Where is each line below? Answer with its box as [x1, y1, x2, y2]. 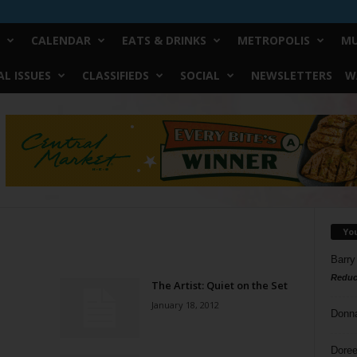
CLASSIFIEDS [81, 68, 149, 83]
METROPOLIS [237, 33, 310, 48]
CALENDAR [30, 33, 91, 48]
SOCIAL [179, 68, 220, 83]
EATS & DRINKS [121, 33, 206, 48]
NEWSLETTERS [250, 68, 332, 83]
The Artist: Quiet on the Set [151, 278, 288, 292]
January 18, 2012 [151, 299, 219, 311]
